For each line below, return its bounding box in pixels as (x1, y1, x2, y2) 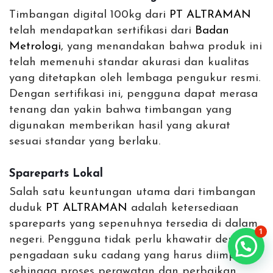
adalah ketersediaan (127, 202, 239, 214)
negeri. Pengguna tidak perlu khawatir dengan (9, 234, 255, 246)
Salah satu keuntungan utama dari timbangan (9, 186, 256, 199)
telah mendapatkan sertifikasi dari (9, 25, 195, 37)
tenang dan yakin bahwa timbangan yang (9, 104, 232, 116)
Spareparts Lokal (9, 168, 103, 180)
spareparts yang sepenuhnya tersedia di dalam (9, 218, 258, 230)
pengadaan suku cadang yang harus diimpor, (9, 250, 249, 262)
